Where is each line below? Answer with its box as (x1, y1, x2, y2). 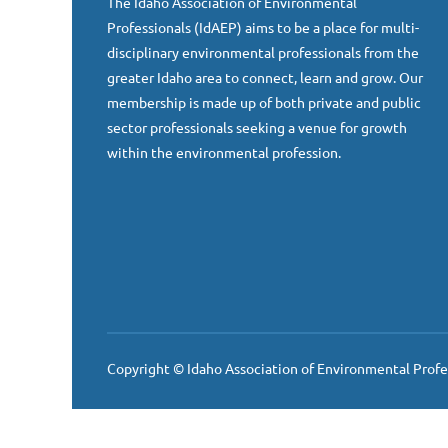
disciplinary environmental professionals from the (107, 43, 419, 61)
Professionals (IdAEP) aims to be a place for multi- (107, 18, 419, 36)
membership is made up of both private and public (107, 93, 421, 111)
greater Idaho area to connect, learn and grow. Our (107, 68, 423, 86)
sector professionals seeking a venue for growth (107, 118, 407, 136)
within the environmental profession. (107, 143, 341, 161)
